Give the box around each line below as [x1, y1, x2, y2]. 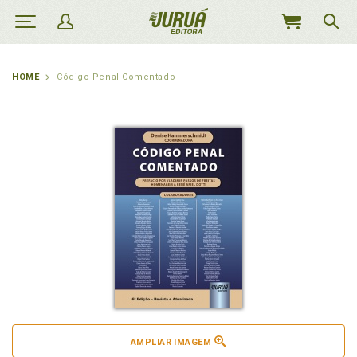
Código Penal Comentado [57, 72, 176, 82]
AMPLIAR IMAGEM [130, 337, 212, 347]
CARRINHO [273, 50, 328, 61]
